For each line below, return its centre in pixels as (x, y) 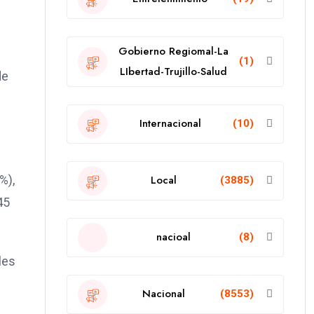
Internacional (170, 124)
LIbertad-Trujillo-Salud (173, 71)
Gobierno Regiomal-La (173, 51)
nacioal (173, 237)
